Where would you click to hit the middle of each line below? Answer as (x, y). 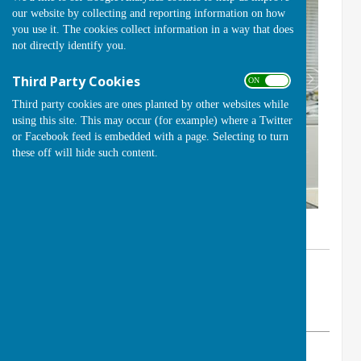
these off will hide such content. (85, 152)
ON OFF (266, 80)
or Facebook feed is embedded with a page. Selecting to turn (150, 136)
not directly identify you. (69, 45)
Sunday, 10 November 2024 (102, 312)
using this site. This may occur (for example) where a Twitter (152, 120)
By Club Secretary (88, 270)
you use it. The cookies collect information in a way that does (153, 29)
